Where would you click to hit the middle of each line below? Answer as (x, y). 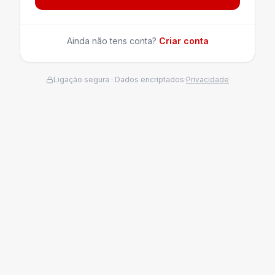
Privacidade (207, 79)
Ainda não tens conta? (111, 41)
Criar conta (184, 41)
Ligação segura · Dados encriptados (119, 79)
